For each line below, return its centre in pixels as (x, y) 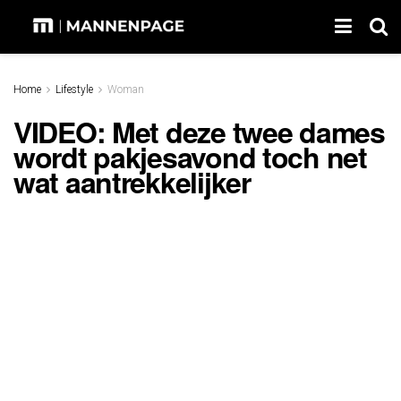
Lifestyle (74, 90)
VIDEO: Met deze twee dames (199, 131)
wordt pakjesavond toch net (190, 156)
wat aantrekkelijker (132, 181)
